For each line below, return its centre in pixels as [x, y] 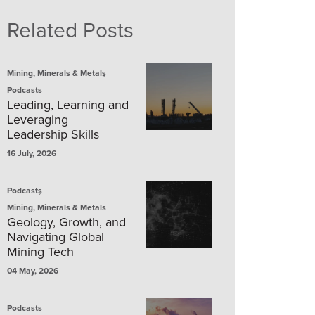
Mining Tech [40, 251]
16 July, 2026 [32, 153]
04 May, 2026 [33, 270]
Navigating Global [56, 237]
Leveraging [38, 119]
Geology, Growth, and [66, 222]
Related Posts [70, 30]
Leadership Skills [53, 134]
